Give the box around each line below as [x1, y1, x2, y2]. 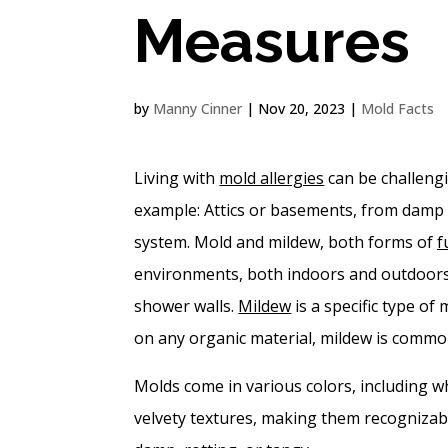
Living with [134, 166, 216, 189]
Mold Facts [361, 98, 435, 118]
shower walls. [134, 294, 235, 317]
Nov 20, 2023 [258, 98, 346, 118]
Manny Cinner [153, 98, 243, 118]
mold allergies [219, 166, 325, 189]
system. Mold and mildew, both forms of [134, 230, 438, 253]
